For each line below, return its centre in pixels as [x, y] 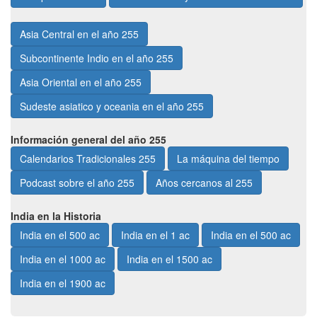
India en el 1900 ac [63, 283]
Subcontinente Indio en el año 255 [97, 58]
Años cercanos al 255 [204, 183]
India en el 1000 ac [75, 259]
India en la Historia [56, 216]
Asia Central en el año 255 [79, 34]
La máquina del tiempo [228, 158]
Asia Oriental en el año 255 [81, 82]
